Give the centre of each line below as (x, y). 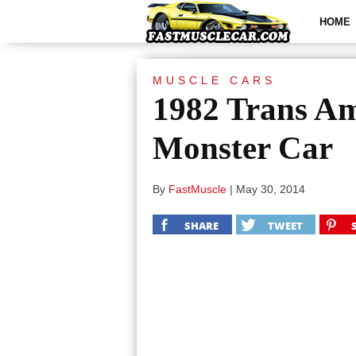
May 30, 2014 (271, 189)
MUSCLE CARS (214, 80)
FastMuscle (197, 189)
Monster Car (243, 148)
